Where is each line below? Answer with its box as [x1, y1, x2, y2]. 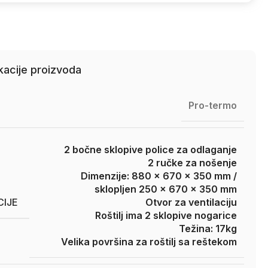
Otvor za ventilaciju [145, 196, 237, 208]
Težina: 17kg [178, 223, 237, 234]
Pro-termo [188, 99, 237, 111]
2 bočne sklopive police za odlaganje [63, 144, 237, 156]
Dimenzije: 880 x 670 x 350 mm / [80, 170, 237, 182]
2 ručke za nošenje [147, 157, 237, 169]
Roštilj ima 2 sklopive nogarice [95, 209, 237, 221]
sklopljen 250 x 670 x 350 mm [94, 183, 237, 195]
